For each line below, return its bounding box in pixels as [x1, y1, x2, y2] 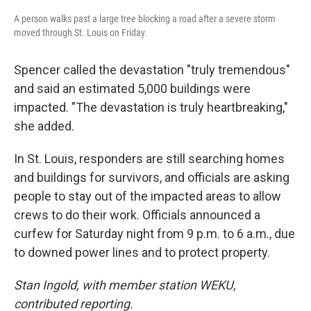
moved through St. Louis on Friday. [14, 27, 147, 38]
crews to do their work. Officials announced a [14, 208, 260, 222]
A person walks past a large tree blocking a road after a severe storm [14, 13, 276, 24]
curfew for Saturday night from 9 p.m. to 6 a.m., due [14, 226, 295, 241]
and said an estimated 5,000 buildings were [14, 81, 251, 96]
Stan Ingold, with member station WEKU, [14, 278, 236, 292]
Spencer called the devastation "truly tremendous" [14, 62, 290, 77]
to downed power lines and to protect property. [14, 245, 270, 260]
